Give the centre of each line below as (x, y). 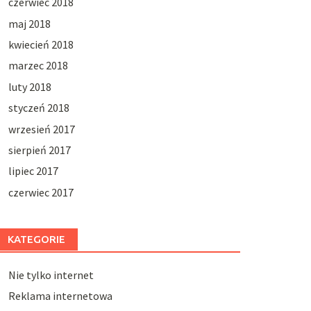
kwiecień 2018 (41, 44)
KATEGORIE (36, 239)
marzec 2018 (38, 66)
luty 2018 (30, 86)
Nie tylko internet (51, 275)
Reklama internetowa (60, 296)
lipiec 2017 (33, 171)
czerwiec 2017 (41, 192)
